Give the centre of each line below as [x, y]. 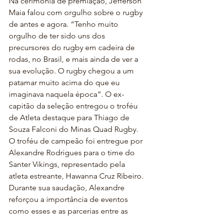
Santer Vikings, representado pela [68, 164]
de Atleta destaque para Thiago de [70, 118]
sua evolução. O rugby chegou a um [72, 71]
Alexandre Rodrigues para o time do [73, 153]
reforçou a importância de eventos [69, 199]
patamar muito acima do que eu [65, 82]
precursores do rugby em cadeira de [73, 47]
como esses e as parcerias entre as [69, 211]
